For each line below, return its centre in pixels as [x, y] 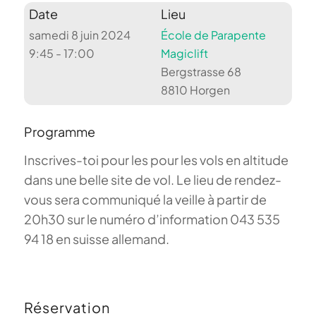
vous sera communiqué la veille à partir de [145, 200]
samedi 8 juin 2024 [80, 35]
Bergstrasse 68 [201, 72]
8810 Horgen [195, 90]
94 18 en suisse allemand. [96, 239]
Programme [59, 132]
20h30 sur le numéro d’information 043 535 [152, 219]
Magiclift [184, 54]
